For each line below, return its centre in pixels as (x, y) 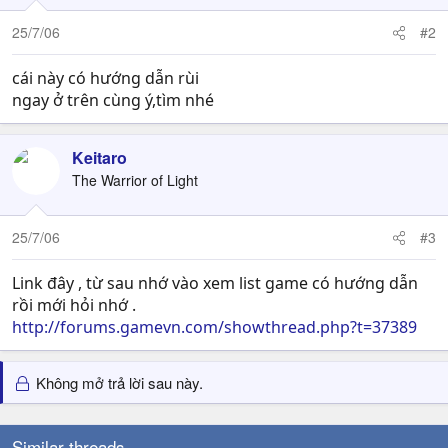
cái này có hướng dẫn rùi (105, 78)
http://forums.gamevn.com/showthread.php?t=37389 (214, 327)
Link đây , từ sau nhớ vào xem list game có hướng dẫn (215, 283)
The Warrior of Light (135, 180)
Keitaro (99, 157)
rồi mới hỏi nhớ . (74, 305)
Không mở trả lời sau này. (118, 382)
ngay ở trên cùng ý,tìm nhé (113, 100)
